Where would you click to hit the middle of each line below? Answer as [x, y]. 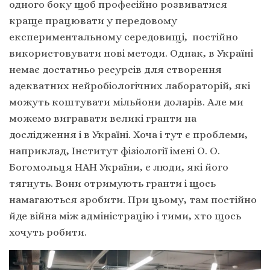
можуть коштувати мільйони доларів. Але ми [126, 102]
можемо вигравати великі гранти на [103, 118]
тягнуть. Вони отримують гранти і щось [112, 183]
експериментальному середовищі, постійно [124, 36]
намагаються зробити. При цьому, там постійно [133, 199]
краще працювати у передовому [93, 20]
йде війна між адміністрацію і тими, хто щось [125, 215]
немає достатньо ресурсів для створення [115, 69]
